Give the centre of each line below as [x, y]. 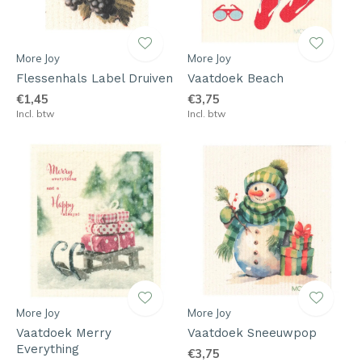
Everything [48, 349]
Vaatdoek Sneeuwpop [252, 333]
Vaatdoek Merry [64, 333]
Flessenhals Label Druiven [95, 78]
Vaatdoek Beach [235, 78]
